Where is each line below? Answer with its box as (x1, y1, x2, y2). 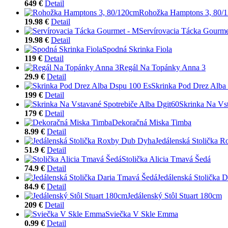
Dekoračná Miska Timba (112, 118, 191, 127)
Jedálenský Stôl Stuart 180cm (127, 191, 222, 200)
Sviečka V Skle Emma (105, 209, 178, 218)
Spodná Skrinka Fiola (102, 44, 172, 53)
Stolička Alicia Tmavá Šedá (122, 154, 211, 163)
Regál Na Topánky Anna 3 (119, 63, 206, 72)
